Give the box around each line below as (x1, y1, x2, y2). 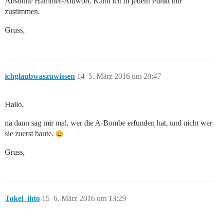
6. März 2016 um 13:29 (54, 194, 126, 203)
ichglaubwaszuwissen (5, 72, 75, 81)
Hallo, (5, 100, 24, 109)
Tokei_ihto (5, 194, 40, 203)
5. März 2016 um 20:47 (89, 72, 161, 81)
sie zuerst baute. (5, 129, 55, 138)
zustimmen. (5, 7, 40, 16)
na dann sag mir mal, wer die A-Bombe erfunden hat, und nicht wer (5, 119, 212, 127)
